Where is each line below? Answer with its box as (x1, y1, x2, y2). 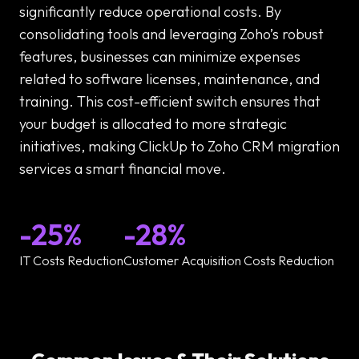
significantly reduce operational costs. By (19, 2, 281, 21)
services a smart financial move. (19, 159, 226, 178)
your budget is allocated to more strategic (19, 114, 287, 133)
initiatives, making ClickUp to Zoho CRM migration (19, 136, 340, 155)
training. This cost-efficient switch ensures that (19, 91, 321, 111)
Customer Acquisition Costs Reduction (123, 252, 334, 268)
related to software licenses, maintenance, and (19, 69, 320, 88)
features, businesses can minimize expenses (19, 46, 301, 66)
